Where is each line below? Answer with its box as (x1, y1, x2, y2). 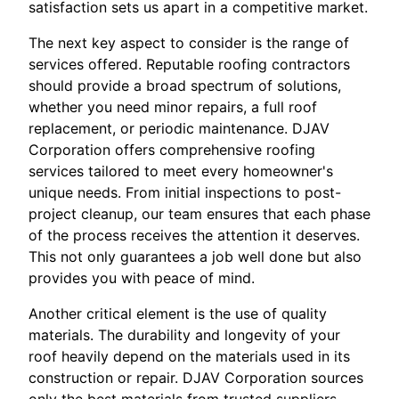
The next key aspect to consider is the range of (28, 34, 349, 53)
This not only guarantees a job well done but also (28, 248, 362, 266)
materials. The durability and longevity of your (28, 326, 340, 345)
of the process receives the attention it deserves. (28, 226, 360, 245)
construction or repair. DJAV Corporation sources (28, 369, 363, 387)
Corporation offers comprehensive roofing (28, 141, 315, 159)
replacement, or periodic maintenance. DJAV (28, 119, 330, 138)
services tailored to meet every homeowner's (28, 162, 333, 181)
